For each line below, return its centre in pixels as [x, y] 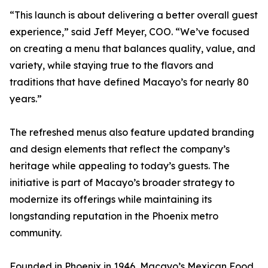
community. [36, 233]
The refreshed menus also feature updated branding [132, 133]
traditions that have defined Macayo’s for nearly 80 [129, 82]
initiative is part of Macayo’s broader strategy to [122, 183]
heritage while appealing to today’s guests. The [120, 166]
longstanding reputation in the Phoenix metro [114, 216]
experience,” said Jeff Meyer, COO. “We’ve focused [130, 32]
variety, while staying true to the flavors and [112, 66]
